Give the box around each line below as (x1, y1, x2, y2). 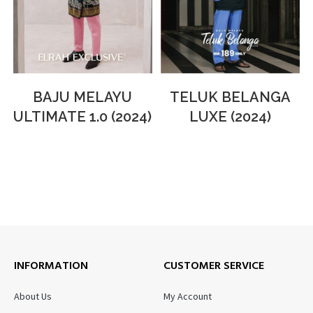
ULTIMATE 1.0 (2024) (13, 108, 152, 125)
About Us (14, 290, 52, 303)
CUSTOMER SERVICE (163, 257, 264, 276)
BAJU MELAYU (33, 88, 133, 105)
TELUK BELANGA (170, 88, 291, 105)
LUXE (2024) (189, 108, 272, 125)
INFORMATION (14, 257, 88, 276)
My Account (163, 290, 212, 303)
